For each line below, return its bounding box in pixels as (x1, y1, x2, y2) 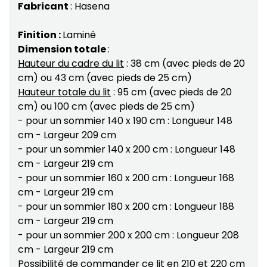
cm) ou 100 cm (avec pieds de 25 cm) (17, 99, 195, 113)
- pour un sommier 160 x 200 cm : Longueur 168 (17, 170, 234, 185)
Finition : (17, 27, 63, 42)
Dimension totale (17, 42, 108, 56)
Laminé (62, 27, 96, 42)
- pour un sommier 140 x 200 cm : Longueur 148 (17, 142, 235, 156)
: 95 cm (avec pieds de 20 (110, 85, 232, 99)
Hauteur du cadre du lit (17, 56, 124, 70)
